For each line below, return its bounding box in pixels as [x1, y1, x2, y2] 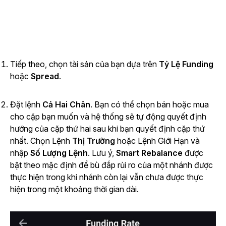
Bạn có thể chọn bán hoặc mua [92, 99, 209, 109]
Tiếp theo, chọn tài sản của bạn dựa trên [10, 59, 159, 69]
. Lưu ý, [88, 147, 116, 158]
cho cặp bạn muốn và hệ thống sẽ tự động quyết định [10, 111, 206, 122]
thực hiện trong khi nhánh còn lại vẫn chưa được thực [10, 172, 203, 182]
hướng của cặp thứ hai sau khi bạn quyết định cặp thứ [10, 123, 205, 134]
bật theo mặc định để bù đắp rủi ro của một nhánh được [10, 159, 213, 170]
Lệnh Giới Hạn [138, 135, 189, 146]
